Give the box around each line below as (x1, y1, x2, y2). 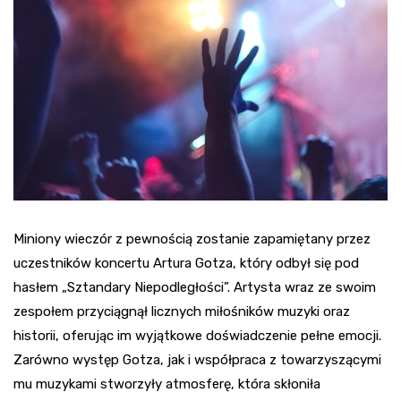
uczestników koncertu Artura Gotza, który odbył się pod (13, 255, 359, 272)
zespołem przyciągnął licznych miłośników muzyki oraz (13, 303, 350, 320)
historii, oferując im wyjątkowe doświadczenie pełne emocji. (13, 328, 381, 345)
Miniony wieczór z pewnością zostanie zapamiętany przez (13, 231, 371, 248)
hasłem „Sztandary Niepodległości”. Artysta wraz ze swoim (13, 279, 376, 296)
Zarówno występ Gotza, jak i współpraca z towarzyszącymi (13, 352, 381, 369)
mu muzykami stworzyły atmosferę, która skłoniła (13, 376, 320, 393)
